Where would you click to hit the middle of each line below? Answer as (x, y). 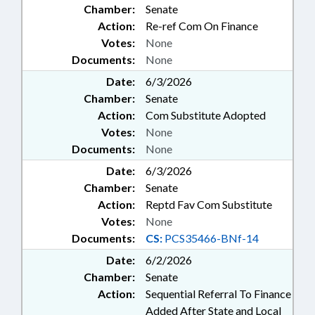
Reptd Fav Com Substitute (209, 205)
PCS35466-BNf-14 (211, 238)
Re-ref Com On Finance (202, 26)
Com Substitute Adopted (206, 115)
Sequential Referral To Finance (218, 294)
